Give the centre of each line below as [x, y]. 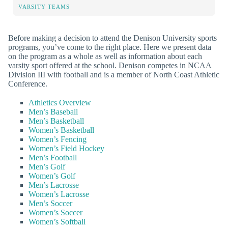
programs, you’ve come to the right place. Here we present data [110, 47]
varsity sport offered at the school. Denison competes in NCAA [110, 65]
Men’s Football [53, 158]
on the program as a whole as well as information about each [105, 56]
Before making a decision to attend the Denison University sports [112, 38]
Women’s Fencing [58, 139]
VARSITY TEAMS [44, 6]
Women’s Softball [57, 222]
